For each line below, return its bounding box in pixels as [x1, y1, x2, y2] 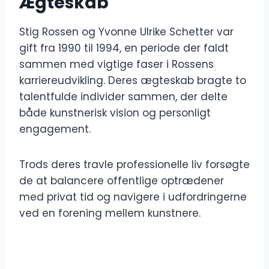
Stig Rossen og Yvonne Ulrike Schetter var [19, 25, 234, 40]
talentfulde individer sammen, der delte [19, 89, 228, 104]
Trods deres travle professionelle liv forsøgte [19, 157, 250, 172]
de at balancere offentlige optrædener [19, 174, 224, 189]
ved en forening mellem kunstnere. [19, 206, 201, 221]
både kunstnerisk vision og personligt [19, 106, 211, 121]
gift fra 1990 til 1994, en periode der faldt [19, 41, 229, 56]
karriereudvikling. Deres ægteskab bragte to [19, 73, 246, 88]
